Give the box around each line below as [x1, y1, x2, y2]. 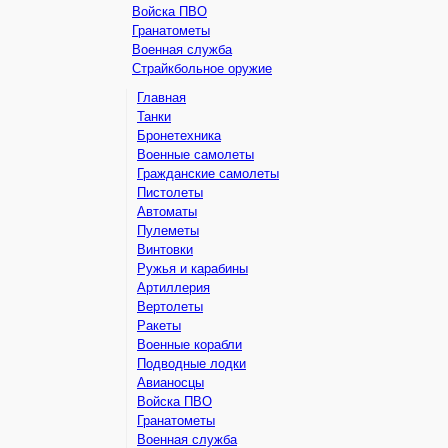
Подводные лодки [137, 356, 246, 371]
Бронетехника [137, 128, 221, 143]
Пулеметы [137, 223, 199, 238]
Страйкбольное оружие [132, 61, 272, 76]
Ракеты [137, 318, 181, 333]
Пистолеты [137, 185, 203, 200]
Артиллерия [137, 280, 210, 295]
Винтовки [137, 242, 193, 257]
